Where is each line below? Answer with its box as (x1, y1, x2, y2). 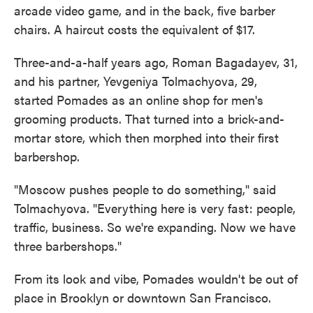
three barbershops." (14, 236, 122, 254)
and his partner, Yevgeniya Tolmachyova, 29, (14, 71, 257, 89)
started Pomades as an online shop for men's (14, 90, 263, 108)
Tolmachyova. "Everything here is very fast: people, (14, 198, 296, 217)
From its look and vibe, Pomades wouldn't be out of (14, 269, 298, 287)
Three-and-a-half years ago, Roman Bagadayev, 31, (14, 52, 298, 71)
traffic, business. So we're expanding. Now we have (14, 217, 296, 235)
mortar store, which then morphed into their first (14, 128, 279, 146)
